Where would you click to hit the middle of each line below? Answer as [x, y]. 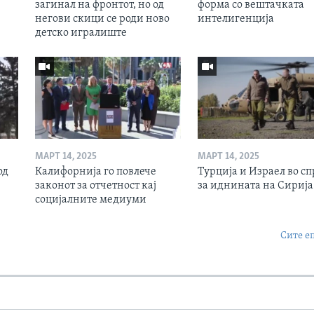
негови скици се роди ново [102, 19]
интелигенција [235, 19]
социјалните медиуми [90, 199]
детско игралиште [81, 33]
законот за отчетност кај [95, 185]
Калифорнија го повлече [95, 171]
